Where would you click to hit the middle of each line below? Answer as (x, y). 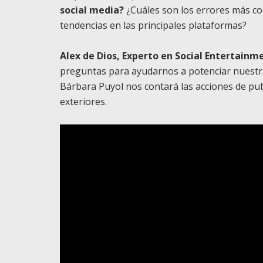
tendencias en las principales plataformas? (153, 25)
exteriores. (83, 102)
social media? (92, 10)
